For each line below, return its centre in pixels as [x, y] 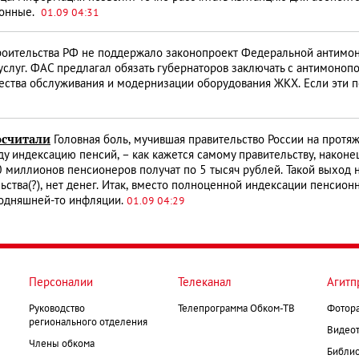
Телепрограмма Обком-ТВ [236, 310]
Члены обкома [62, 345]
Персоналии [61, 283]
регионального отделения [88, 323]
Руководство [57, 310]
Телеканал [205, 283]
